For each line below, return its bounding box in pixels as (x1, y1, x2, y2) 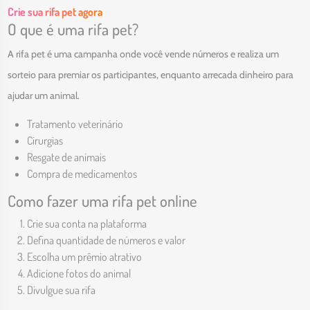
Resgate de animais (26, 149, 106, 164)
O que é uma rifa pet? (7, 19, 138, 39)
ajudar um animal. (7, 89, 80, 102)
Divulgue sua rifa (26, 282, 95, 297)
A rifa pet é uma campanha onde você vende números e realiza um (7, 47, 279, 60)
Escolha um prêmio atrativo (26, 249, 142, 264)
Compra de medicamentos (26, 166, 137, 181)
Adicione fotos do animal (26, 266, 131, 280)
